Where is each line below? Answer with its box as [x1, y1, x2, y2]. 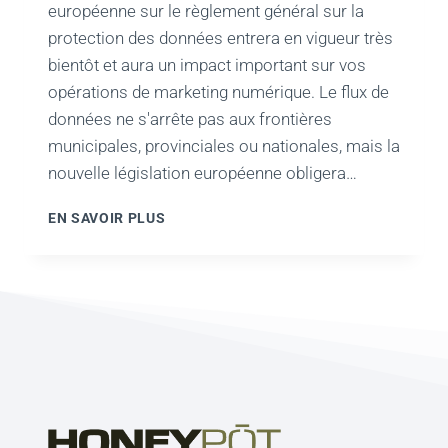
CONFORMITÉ [164, 331, 261, 348]
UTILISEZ [164, 205, 230, 222]
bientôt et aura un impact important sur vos [48, 55, 366, 76]
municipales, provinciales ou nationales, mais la [48, 136, 400, 157]
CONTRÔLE [164, 289, 243, 306]
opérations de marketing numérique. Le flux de [48, 82, 389, 103]
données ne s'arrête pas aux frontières [48, 109, 332, 130]
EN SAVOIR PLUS [48, 210, 166, 227]
